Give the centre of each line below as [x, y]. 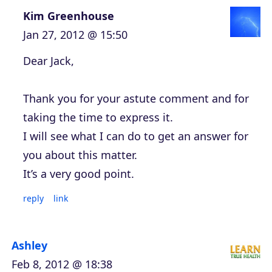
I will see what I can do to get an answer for [136, 136]
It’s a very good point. [79, 174]
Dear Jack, [49, 61]
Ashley [29, 246]
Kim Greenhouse [69, 16]
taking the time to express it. [98, 117]
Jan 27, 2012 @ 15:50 [75, 35]
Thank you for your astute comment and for [136, 99]
